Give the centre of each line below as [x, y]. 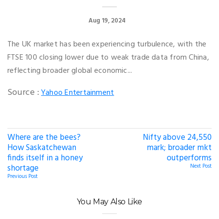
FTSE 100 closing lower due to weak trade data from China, [108, 57]
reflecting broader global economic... [70, 71]
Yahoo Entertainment [78, 93]
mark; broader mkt [179, 148]
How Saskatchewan [42, 148]
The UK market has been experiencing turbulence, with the [107, 44]
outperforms [189, 158]
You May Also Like [109, 201]
